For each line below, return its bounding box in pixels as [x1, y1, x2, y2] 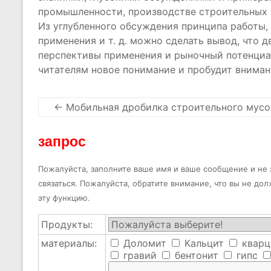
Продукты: [41, 218, 93, 230]
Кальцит [181, 237, 224, 249]
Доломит [120, 237, 166, 249]
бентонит [172, 249, 218, 261]
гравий [120, 249, 157, 261]
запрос [38, 132, 86, 149]
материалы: [41, 237, 97, 249]
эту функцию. [38, 193, 90, 203]
